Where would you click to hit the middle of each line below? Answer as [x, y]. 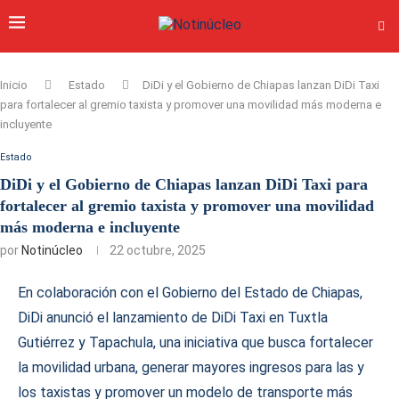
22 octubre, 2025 [158, 250]
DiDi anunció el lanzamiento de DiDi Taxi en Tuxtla [173, 318]
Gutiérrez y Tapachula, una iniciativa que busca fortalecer [195, 342]
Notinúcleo [52, 250]
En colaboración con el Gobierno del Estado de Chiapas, [190, 293]
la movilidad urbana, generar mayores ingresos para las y [191, 367]
